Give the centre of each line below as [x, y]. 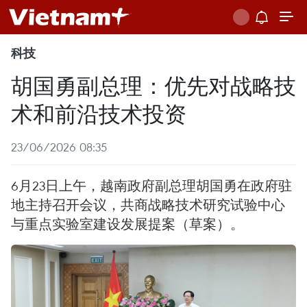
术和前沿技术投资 [99, 113]
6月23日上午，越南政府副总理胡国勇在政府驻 [151, 185]
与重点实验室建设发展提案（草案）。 [127, 224]
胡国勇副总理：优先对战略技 [153, 85]
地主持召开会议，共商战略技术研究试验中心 [148, 205]
